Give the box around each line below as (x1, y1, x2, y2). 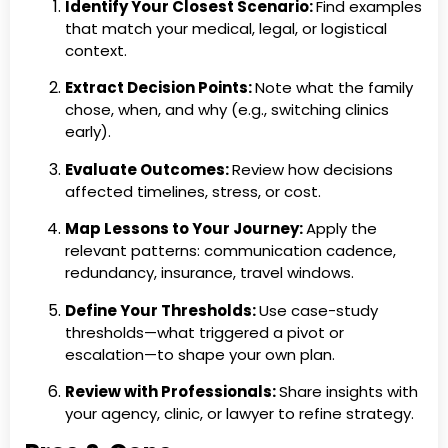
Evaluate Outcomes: (65, 158, 232, 180)
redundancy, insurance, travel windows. (65, 262, 354, 284)
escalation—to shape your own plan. (65, 343, 335, 365)
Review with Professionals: (65, 381, 279, 402)
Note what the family (255, 77, 413, 99)
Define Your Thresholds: (65, 299, 259, 321)
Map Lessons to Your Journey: (65, 218, 306, 240)
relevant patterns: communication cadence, (65, 240, 396, 262)
